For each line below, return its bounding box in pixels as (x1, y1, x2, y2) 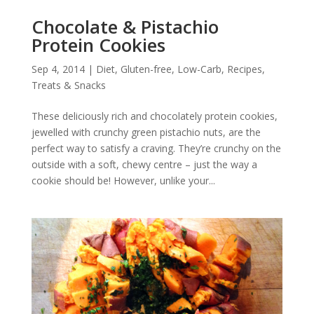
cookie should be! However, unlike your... (31, 173, 215, 187)
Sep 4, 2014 (31, 62, 85, 76)
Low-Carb (177, 62, 221, 76)
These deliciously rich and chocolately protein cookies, (31, 109, 278, 123)
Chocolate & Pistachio (31, 13, 219, 39)
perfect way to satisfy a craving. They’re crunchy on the (31, 141, 281, 155)
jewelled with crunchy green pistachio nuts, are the (31, 125, 261, 139)
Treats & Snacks (31, 78, 106, 92)
